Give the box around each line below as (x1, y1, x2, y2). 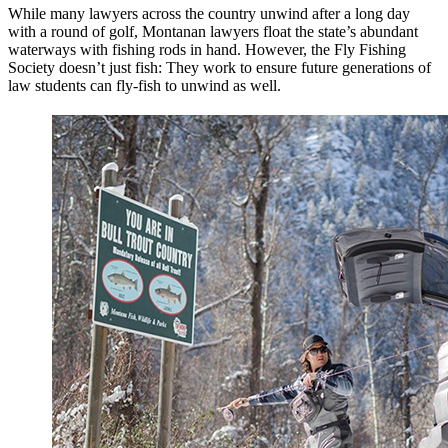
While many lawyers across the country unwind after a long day (8, 5, 410, 23)
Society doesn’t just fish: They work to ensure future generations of (8, 59, 431, 77)
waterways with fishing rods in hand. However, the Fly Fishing (8, 41, 406, 59)
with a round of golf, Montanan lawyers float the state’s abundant (8, 23, 418, 41)
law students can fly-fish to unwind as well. (8, 77, 281, 95)
